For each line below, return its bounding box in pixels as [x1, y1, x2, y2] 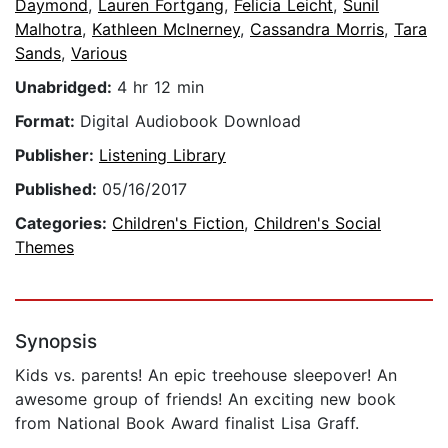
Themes [15, 237, 74, 258]
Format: [15, 111, 80, 132]
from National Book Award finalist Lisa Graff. [15, 413, 359, 434]
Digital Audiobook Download [80, 111, 301, 132]
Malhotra [15, 19, 82, 40]
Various [71, 43, 127, 64]
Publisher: [15, 145, 99, 166]
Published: [15, 179, 102, 200]
